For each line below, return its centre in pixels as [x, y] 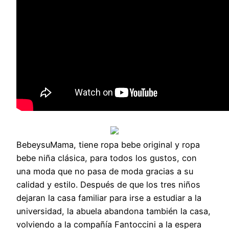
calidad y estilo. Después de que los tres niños [108, 184]
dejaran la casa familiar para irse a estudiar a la [109, 198]
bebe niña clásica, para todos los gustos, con [107, 158]
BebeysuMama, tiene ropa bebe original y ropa [108, 144]
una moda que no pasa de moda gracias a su [105, 171]
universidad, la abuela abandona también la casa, [113, 211]
